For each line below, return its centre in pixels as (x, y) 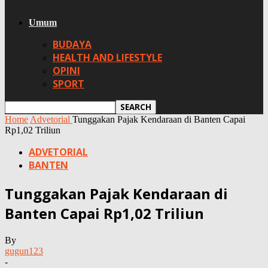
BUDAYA (72, 44)
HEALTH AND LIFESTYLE (107, 57)
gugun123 (24, 251)
